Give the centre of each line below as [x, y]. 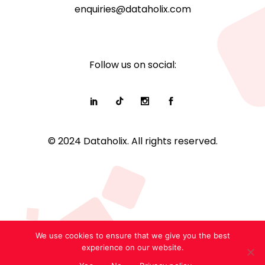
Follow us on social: [132, 65]
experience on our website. [132, 247]
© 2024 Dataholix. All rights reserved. [132, 141]
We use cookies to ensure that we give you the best [132, 235]
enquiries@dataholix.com [132, 9]
